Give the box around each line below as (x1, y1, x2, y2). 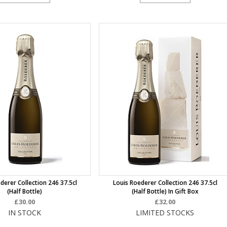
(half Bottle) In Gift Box (131, 187, 199, 196)
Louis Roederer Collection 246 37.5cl (112, 178, 217, 187)
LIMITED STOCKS (136, 208, 195, 217)
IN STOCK (8, 208, 42, 217)
